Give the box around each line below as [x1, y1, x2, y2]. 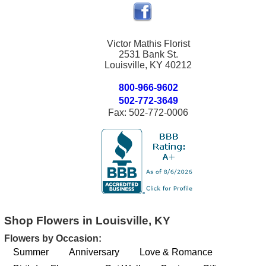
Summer [13, 247, 49, 257]
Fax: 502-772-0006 [108, 107, 189, 118]
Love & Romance [140, 247, 213, 257]
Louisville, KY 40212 [104, 60, 192, 70]
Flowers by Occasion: [4, 233, 102, 243]
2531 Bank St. [118, 49, 178, 59]
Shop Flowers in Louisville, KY [4, 214, 171, 227]
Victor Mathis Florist [106, 39, 190, 49]
